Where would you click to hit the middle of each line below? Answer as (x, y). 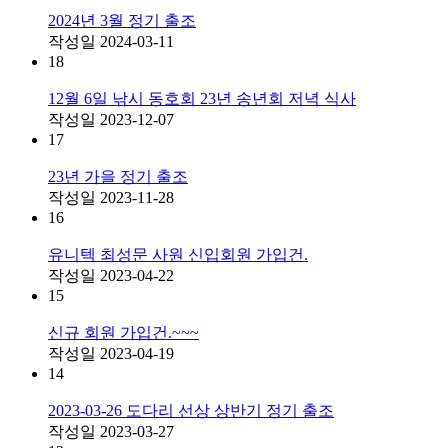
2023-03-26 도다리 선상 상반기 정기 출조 (191, 410)
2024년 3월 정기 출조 (122, 20)
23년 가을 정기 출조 (118, 176)
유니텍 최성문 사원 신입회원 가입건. (178, 254)
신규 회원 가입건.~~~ (123, 332)
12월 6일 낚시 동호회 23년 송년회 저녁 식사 (202, 98)
